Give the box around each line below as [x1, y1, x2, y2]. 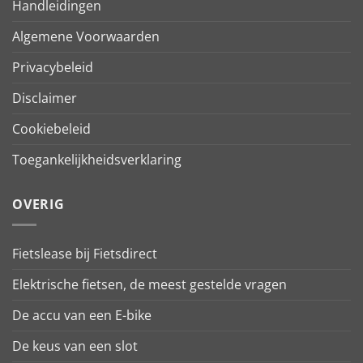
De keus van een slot [12, 336, 138, 355]
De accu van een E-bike [12, 305, 152, 324]
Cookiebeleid [12, 120, 91, 139]
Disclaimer [12, 89, 77, 108]
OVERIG [12, 195, 65, 214]
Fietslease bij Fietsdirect [12, 244, 157, 263]
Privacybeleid [12, 58, 93, 77]
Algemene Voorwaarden [12, 28, 160, 46]
